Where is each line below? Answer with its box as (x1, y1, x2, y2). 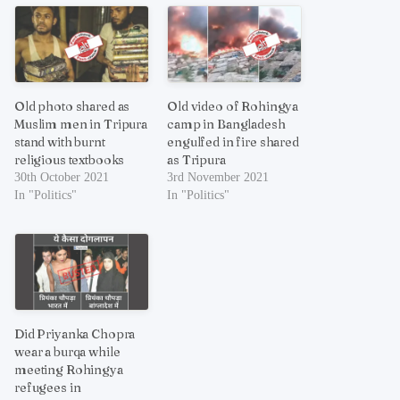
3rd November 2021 (167, 170, 270, 184)
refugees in (14, 379, 81, 396)
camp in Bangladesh (167, 115, 286, 132)
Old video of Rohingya (167, 97, 299, 114)
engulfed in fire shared (167, 133, 299, 150)
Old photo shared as (14, 97, 130, 114)
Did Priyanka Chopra (14, 326, 136, 343)
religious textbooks (14, 151, 125, 168)
